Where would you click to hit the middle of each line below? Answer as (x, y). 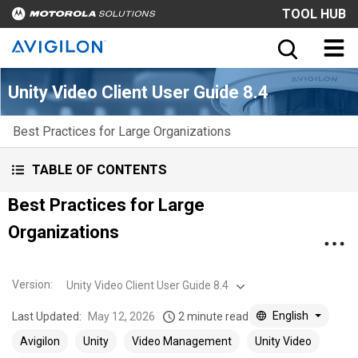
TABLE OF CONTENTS (99, 169)
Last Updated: (47, 316)
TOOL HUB (314, 14)
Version (31, 284)
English (290, 315)
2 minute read (213, 316)
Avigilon (40, 341)
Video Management (182, 341)
